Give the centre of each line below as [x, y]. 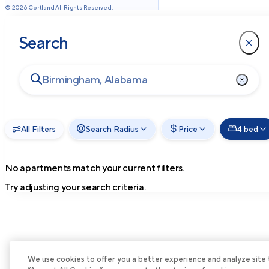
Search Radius [112, 129]
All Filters [38, 129]
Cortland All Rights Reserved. [70, 7]
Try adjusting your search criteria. [75, 187]
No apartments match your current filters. [95, 168]
